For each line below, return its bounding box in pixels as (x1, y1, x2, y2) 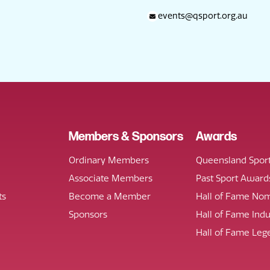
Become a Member (68, 190, 151, 202)
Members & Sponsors (68, 129, 183, 144)
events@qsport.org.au (158, 10, 248, 21)
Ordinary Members (68, 154, 149, 166)
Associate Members (68, 172, 152, 184)
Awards (195, 129, 237, 144)
